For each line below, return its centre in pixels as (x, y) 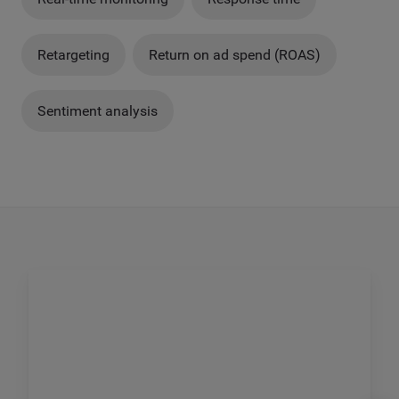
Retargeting (73, 54)
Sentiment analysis (98, 110)
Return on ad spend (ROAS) (235, 54)
